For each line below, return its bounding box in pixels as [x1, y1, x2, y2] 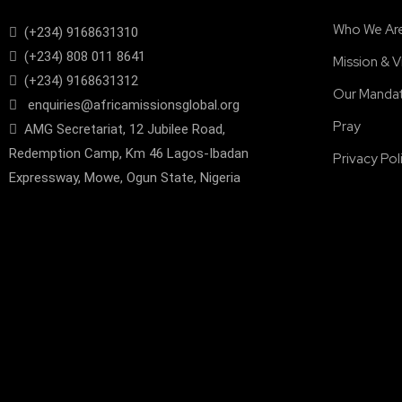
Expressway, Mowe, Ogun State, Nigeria [9, 170, 240, 186]
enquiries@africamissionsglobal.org [17, 97, 240, 113]
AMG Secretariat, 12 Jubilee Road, [17, 121, 225, 137]
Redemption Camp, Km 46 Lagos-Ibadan [9, 145, 249, 162]
